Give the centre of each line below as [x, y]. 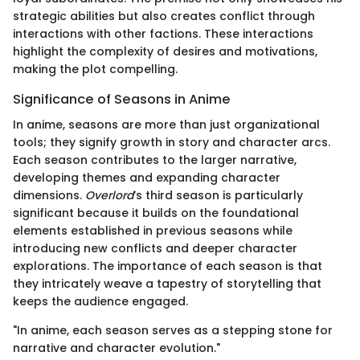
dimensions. [49, 196]
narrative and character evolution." [117, 348]
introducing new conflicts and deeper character [155, 249]
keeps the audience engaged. [100, 302]
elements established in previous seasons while [153, 231]
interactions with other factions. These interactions [163, 34]
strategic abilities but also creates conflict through [164, 16]
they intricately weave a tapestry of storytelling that [167, 284]
